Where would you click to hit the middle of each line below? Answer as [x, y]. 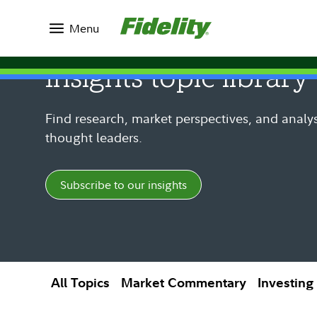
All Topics [80, 283]
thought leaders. [94, 138]
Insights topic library [177, 80]
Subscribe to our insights [123, 185]
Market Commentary [184, 283]
